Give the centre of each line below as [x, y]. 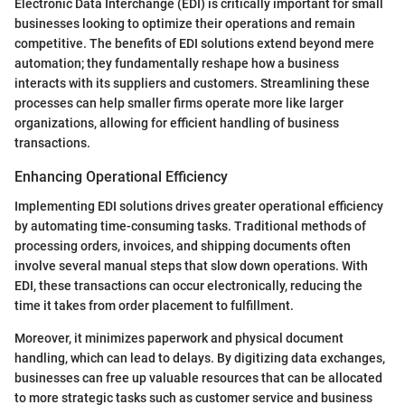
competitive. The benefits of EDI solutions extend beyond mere [194, 44]
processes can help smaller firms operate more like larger [179, 104]
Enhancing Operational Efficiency [121, 177]
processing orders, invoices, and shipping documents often [183, 245]
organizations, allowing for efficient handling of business [177, 123]
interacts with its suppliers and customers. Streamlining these [192, 84]
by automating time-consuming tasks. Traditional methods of [190, 226]
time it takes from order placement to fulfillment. [154, 305]
